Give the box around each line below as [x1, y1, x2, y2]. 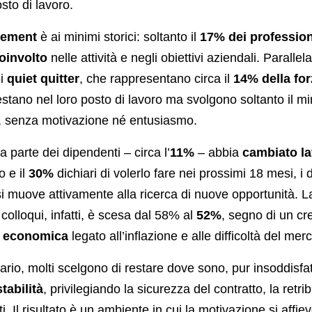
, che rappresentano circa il [79, 72, 233, 86]
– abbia [194, 146, 242, 160]
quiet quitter [6, 72, 79, 86]
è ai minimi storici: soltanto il [36, 30, 200, 45]
